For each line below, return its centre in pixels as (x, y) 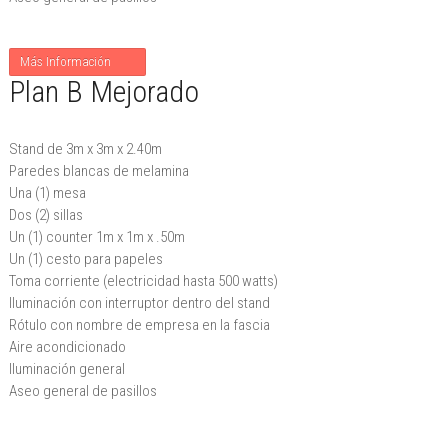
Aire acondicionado (67, 347)
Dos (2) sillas (45, 215)
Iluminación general (66, 369)
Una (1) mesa (47, 193)
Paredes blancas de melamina (98, 171)
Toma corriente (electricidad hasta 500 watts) (143, 281)
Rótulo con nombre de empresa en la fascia (139, 325)
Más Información (66, 61)
